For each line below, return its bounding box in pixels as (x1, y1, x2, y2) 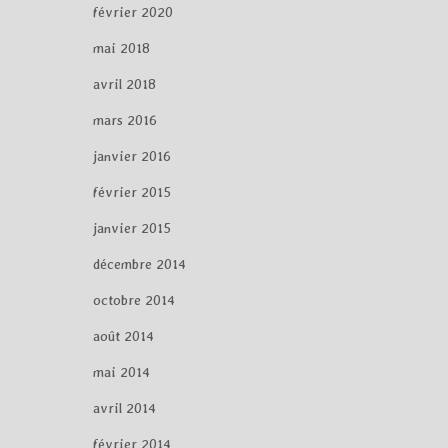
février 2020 (92, 4, 173, 20)
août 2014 (92, 328, 154, 344)
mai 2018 (92, 40, 150, 56)
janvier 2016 (92, 148, 171, 164)
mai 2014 (92, 364, 150, 380)
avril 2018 (92, 76, 156, 92)
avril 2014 (92, 400, 156, 416)
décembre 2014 (92, 256, 186, 272)
